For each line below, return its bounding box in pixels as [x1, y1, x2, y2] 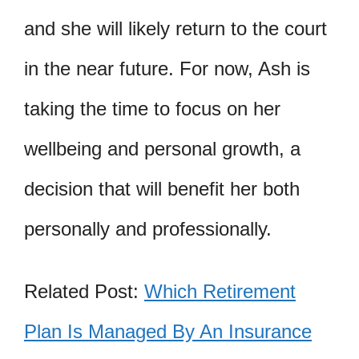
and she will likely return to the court [24, 17, 327, 39]
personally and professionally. [24, 217, 272, 240]
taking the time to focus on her [24, 97, 280, 119]
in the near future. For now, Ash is [24, 57, 310, 79]
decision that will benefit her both [24, 177, 300, 200]
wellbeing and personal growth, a [24, 137, 301, 159]
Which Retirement [144, 280, 296, 302]
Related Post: [24, 280, 144, 302]
